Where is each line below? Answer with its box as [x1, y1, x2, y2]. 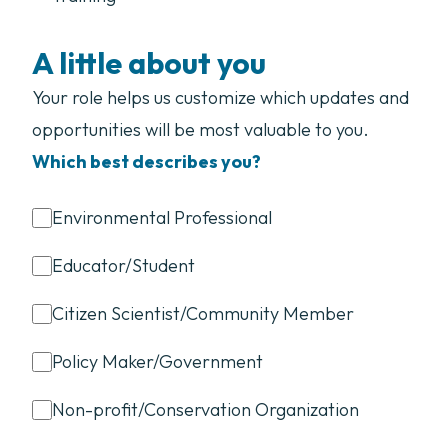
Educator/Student [52, 254, 195, 277]
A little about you [32, 44, 266, 82]
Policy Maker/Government [52, 350, 263, 373]
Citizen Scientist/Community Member [52, 302, 354, 325]
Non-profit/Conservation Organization [52, 398, 359, 421]
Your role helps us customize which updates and [32, 86, 409, 109]
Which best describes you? [32, 150, 261, 173]
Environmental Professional [52, 206, 272, 229]
